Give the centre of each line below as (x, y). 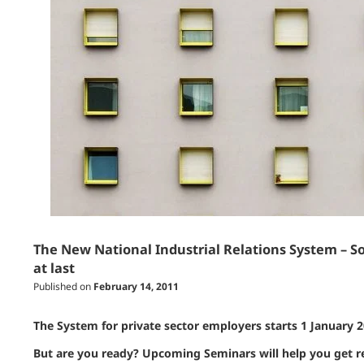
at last (54, 268)
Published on (63, 286)
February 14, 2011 (136, 286)
